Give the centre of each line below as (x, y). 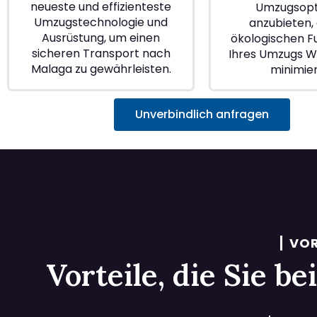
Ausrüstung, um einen (101, 38)
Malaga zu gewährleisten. (101, 69)
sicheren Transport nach (101, 54)
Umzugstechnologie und (101, 23)
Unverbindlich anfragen (202, 115)
